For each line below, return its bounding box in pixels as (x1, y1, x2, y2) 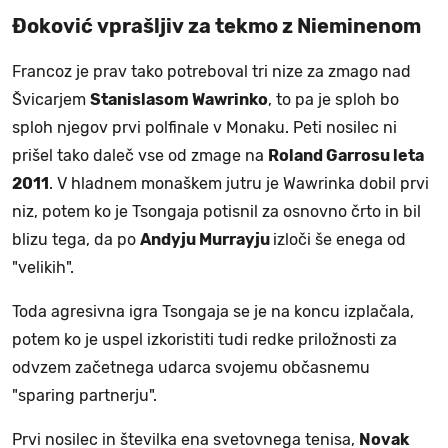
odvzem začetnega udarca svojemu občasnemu (12, 358, 370, 378)
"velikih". (12, 258, 74, 278)
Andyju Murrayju (140, 230, 273, 250)
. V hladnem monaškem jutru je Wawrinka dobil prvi (49, 174, 429, 194)
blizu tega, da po (12, 230, 140, 250)
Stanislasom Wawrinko (90, 90, 268, 110)
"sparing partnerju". (12, 386, 157, 406)
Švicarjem (12, 90, 90, 110)
